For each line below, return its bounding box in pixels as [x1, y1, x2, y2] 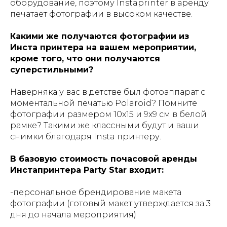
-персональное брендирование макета [10, 187, 181, 197]
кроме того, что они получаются [10, 53, 160, 63]
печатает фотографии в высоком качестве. [10, 9, 193, 19]
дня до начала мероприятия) [10, 209, 136, 219]
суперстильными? [10, 64, 93, 74]
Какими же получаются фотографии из [10, 31, 189, 41]
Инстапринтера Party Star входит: [10, 165, 164, 175]
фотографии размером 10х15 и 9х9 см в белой [10, 109, 207, 119]
